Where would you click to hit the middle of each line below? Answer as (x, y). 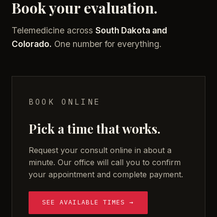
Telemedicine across (54, 30)
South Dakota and (131, 30)
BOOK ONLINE (65, 101)
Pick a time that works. (94, 128)
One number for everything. (107, 44)
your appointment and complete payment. (106, 174)
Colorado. (32, 44)
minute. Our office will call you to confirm (105, 162)
